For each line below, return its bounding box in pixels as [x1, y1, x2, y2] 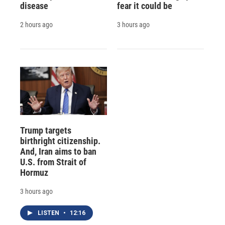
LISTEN [38, 209, 61, 217]
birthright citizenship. [20, 136, 100, 147]
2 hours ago [20, 20, 53, 29]
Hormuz [20, 167, 48, 178]
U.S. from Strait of [20, 157, 86, 168]
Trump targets [20, 125, 71, 136]
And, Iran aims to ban [20, 146, 96, 157]
